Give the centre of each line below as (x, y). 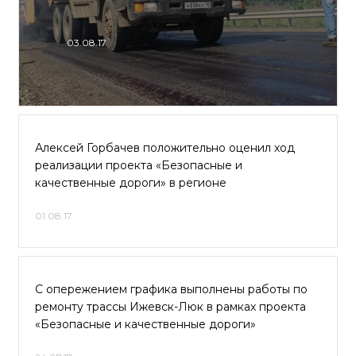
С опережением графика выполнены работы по (171, 289)
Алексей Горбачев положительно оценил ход (165, 148)
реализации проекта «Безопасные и (139, 165)
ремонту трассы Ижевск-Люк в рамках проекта (170, 307)
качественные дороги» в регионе (131, 183)
